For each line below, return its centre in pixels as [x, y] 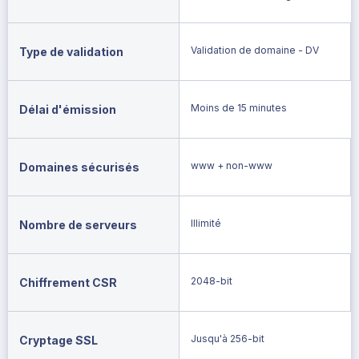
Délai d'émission [68, 109]
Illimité [206, 223]
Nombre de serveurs [78, 224]
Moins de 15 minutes [239, 107]
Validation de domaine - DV [254, 50]
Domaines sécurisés [79, 167]
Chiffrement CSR [68, 282]
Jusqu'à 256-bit [228, 338]
